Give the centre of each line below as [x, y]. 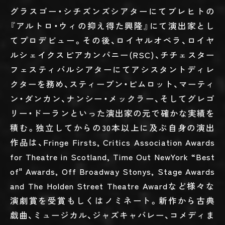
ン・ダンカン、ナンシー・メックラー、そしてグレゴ [113, 98]
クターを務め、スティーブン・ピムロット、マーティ [113, 84]
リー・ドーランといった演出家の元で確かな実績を [113, 113]
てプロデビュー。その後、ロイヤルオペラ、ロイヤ [113, 40]
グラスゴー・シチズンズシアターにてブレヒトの [113, 11]
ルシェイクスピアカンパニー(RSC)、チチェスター [113, 54]
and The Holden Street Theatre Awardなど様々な [113, 186]
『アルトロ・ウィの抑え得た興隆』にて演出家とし [113, 25]
